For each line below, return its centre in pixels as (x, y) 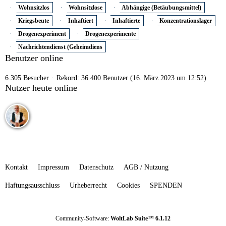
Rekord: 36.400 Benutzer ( (95, 78)
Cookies (128, 185)
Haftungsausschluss (32, 185)
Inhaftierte (126, 20)
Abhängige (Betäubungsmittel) (161, 7)
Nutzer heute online (41, 88)
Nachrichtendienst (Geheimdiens (60, 47)
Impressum (53, 167)
